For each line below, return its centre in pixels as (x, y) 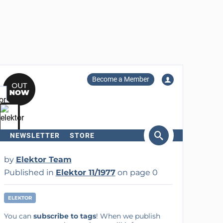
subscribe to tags (64, 216)
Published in (30, 172)
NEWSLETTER (35, 135)
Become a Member (120, 79)
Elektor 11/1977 (85, 172)
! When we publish (128, 216)
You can (18, 216)
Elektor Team (44, 160)
